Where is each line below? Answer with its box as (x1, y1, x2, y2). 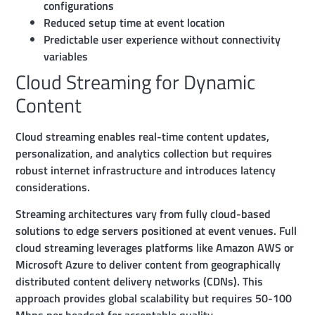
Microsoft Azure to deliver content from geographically (15, 256, 281, 274)
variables (44, 47, 89, 65)
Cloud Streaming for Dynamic (15, 66, 256, 97)
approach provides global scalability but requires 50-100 (15, 290, 292, 307)
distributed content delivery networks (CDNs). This (15, 273, 264, 290)
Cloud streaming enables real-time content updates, (15, 127, 270, 145)
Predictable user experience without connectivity (44, 30, 281, 48)
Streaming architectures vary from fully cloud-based (15, 205, 271, 223)
